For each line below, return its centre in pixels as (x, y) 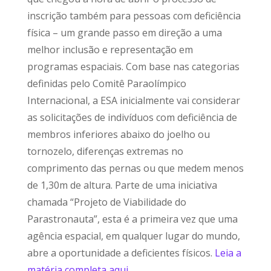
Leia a (228, 253)
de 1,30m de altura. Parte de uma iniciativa (122, 185)
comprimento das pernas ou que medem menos (135, 168)
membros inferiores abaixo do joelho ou (118, 134)
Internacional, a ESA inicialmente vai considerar (133, 100)
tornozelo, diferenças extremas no (105, 151)
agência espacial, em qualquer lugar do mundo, (133, 236)
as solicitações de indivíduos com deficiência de (132, 117)
